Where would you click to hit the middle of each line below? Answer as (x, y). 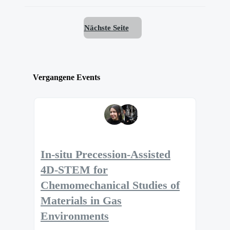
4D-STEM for (74, 170)
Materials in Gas (81, 200)
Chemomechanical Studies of (110, 185)
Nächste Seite (106, 28)
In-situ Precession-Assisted (106, 154)
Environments (75, 216)
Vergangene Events (66, 77)
